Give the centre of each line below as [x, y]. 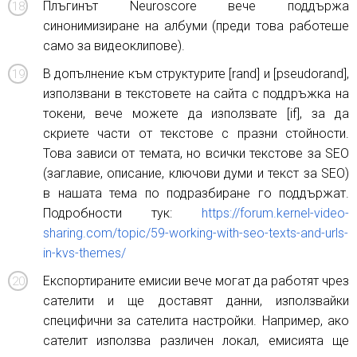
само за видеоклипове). [114, 46]
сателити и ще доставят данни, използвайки [196, 301]
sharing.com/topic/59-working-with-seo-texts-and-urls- [196, 233]
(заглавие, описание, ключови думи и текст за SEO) [196, 173]
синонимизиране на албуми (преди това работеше [196, 26]
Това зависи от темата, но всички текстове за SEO [196, 153]
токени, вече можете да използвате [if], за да [196, 114]
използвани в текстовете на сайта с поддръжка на [196, 94]
